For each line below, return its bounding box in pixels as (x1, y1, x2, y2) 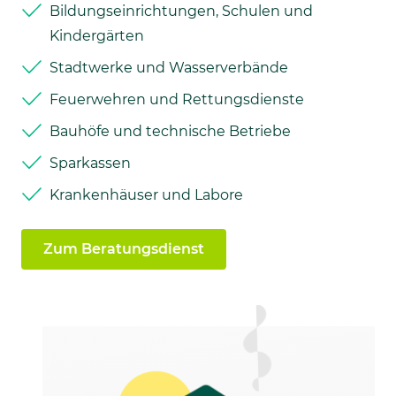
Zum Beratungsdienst (43, 240, 204, 257)
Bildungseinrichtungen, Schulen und (49, 2, 313, 19)
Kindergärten (49, 27, 144, 44)
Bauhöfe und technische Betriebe (49, 122, 291, 140)
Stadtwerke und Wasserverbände (49, 58, 288, 76)
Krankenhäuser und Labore (49, 186, 243, 203)
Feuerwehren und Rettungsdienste (49, 90, 304, 108)
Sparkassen (49, 154, 131, 171)
